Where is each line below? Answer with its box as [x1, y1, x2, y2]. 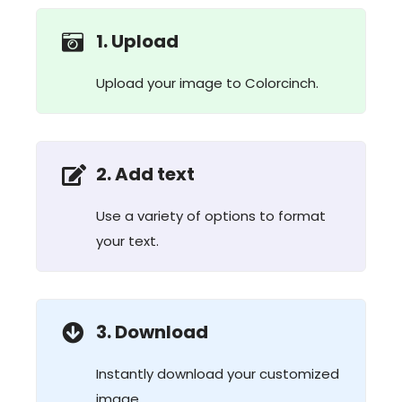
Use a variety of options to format [96, 206, 326, 225]
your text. [96, 232, 159, 250]
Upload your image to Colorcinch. [96, 74, 319, 92]
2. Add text [96, 162, 195, 187]
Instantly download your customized [96, 364, 339, 383]
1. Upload [96, 29, 179, 54]
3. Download [96, 319, 208, 345]
